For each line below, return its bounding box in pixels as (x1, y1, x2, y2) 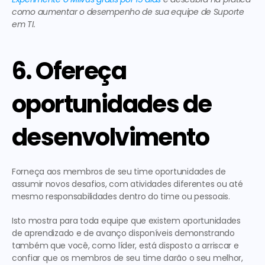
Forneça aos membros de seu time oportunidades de (12, 166, 226, 178)
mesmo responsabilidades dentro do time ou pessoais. (12, 190, 230, 203)
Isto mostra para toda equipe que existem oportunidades (12, 215, 241, 227)
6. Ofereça (12, 54, 126, 88)
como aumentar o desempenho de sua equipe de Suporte (12, 6, 244, 18)
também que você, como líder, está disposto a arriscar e (12, 240, 239, 252)
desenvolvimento (12, 121, 209, 154)
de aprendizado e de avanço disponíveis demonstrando (12, 227, 235, 240)
